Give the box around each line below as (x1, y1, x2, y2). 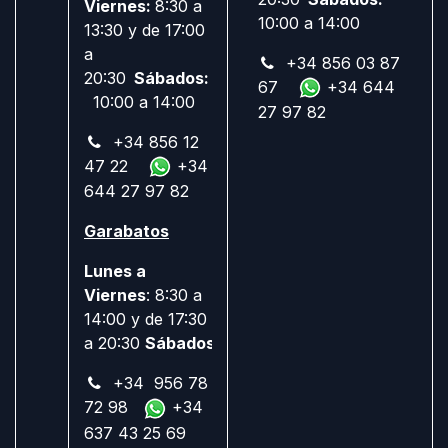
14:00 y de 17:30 (84, 309, 207, 330)
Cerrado (220, 333, 287, 354)
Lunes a (84, 261, 146, 282)
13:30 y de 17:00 (84, 19, 205, 40)
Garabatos (84, 221, 169, 242)
